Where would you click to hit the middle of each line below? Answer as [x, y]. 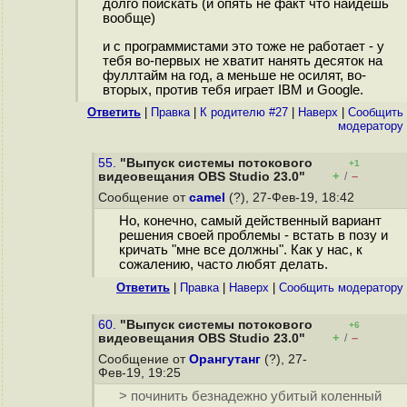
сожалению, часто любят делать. [223, 265]
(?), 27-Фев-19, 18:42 [292, 198]
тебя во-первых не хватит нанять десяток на [242, 61]
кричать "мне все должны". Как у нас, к [240, 250]
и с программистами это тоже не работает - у [243, 47]
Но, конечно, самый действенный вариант [250, 221]
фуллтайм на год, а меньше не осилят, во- [234, 76]
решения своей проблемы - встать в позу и [253, 236]
